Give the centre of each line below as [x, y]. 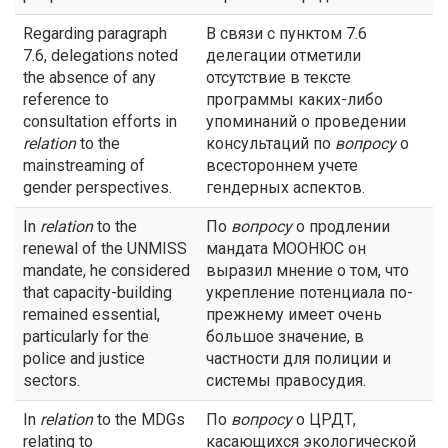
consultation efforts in [100, 121]
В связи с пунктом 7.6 [286, 33]
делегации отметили [283, 55]
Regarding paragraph [95, 33]
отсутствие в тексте [278, 77]
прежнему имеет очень [294, 314]
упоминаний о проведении [306, 121]
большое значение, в [285, 336]
